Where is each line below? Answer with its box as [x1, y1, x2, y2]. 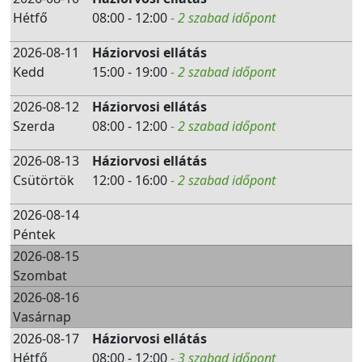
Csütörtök [13, 171, 74, 189]
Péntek [13, 225, 56, 243]
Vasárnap [13, 308, 71, 326]
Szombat [13, 267, 67, 284]
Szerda [13, 117, 55, 135]
